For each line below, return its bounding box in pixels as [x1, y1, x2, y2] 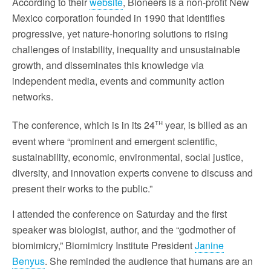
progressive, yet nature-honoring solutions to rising [12, 27, 228, 41]
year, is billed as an [163, 118, 247, 132]
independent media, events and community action [12, 74, 224, 88]
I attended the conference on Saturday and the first [12, 206, 227, 221]
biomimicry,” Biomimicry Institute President [12, 238, 195, 252]
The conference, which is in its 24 [12, 118, 155, 132]
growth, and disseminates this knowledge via [12, 58, 204, 73]
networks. [12, 90, 53, 104]
